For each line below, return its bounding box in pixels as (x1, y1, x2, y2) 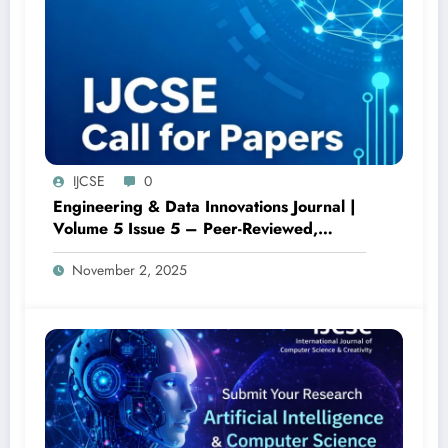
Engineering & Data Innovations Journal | (53, 195, 356, 219)
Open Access (53, 239, 150, 263)
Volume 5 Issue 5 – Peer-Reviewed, (53, 217, 318, 241)
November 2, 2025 (72, 260, 187, 281)
